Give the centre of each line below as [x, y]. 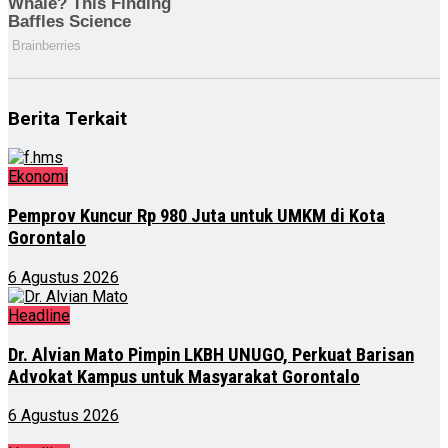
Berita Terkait [67, 118]
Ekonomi [38, 177]
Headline [39, 315]
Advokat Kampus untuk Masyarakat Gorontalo [184, 376]
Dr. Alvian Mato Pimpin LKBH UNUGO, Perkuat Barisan [211, 354]
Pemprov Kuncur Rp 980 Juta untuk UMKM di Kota [196, 216]
